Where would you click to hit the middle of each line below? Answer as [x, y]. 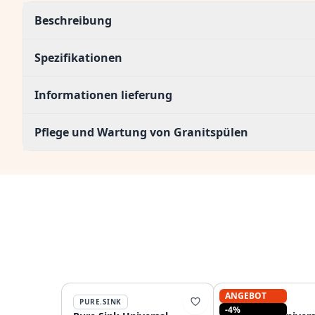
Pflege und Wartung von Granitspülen [141, 132]
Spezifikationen [78, 58]
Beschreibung [73, 20]
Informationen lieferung [103, 95]
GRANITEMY [254, 302]
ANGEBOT [246, 296]
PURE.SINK [101, 302]
